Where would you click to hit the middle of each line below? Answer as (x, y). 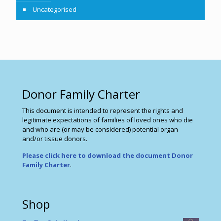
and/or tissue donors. (55, 139)
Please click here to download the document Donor (108, 155)
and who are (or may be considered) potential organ (100, 129)
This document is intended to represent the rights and (103, 110)
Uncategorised (55, 9)
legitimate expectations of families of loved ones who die (108, 120)
